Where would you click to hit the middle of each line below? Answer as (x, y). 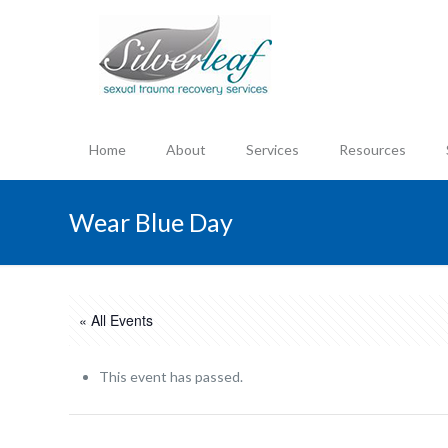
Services (273, 149)
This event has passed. (171, 376)
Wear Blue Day (151, 222)
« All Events (116, 320)
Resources (373, 149)
